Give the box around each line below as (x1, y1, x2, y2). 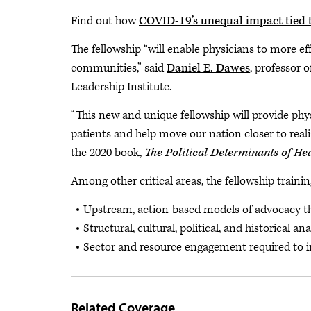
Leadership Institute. (71, 79, 171, 94)
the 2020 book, (71, 145, 144, 160)
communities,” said (71, 60, 167, 76)
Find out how (71, 13, 139, 28)
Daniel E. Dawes (167, 60, 250, 76)
